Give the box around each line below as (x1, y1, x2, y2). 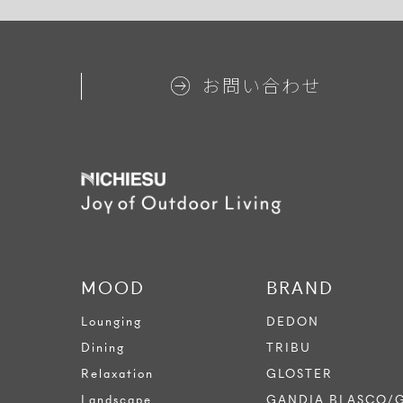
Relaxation (81, 365, 154, 383)
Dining (81, 339, 125, 357)
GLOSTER (266, 365, 333, 383)
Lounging (81, 313, 142, 331)
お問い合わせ (201, 72, 321, 99)
